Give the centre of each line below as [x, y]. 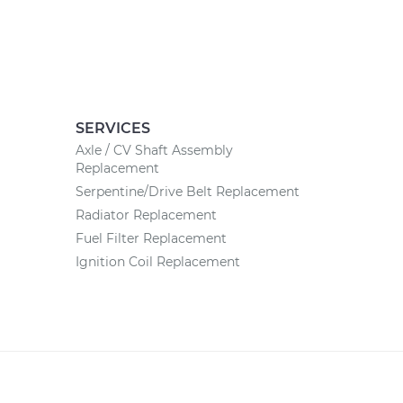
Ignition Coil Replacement [157, 262]
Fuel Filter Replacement [151, 238]
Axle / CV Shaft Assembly [154, 150]
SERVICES [112, 128]
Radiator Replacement [146, 215]
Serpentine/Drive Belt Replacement [187, 192]
